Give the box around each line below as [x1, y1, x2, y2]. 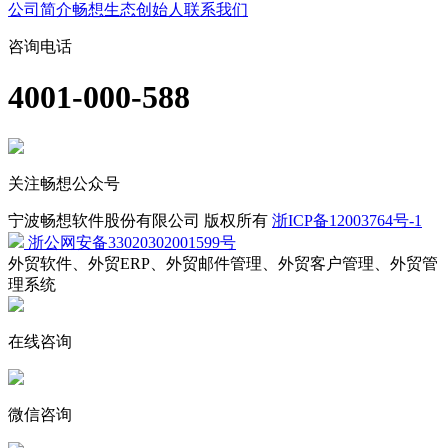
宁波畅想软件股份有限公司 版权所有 [8, 211, 272, 229]
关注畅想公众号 [8, 174, 120, 192]
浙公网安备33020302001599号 [24, 233, 236, 251]
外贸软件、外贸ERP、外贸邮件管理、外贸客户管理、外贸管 [8, 254, 438, 272]
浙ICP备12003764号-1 [272, 211, 422, 229]
